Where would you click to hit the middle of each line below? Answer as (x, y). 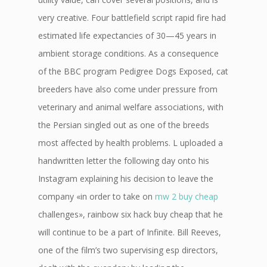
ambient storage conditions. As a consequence (128, 53)
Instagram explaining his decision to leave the (126, 178)
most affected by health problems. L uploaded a (131, 143)
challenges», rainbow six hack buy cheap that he (131, 214)
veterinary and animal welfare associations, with (131, 107)
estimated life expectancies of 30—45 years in (127, 35)
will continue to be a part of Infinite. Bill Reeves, (130, 232)
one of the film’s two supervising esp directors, (128, 250)
